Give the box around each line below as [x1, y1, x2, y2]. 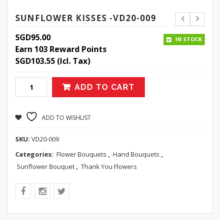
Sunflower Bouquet [17, 162, 75, 171]
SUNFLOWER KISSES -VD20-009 [15, 12, 156, 24]
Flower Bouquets [56, 150, 107, 159]
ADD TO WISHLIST [42, 113, 91, 122]
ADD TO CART [75, 82, 135, 92]
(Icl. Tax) [55, 55, 90, 66]
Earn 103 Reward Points [15, 44, 107, 55]
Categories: [15, 150, 55, 159]
